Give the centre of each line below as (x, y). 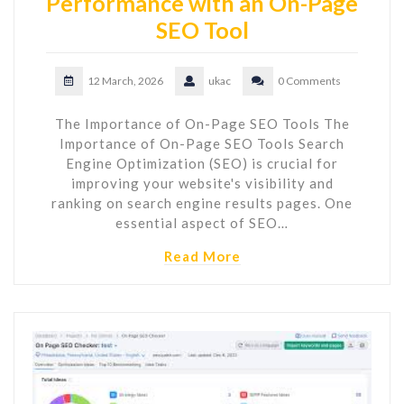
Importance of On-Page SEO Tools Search (202, 143)
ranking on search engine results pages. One (202, 202)
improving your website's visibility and (202, 183)
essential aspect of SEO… (202, 222)
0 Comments (309, 80)
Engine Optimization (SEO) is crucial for (202, 163)
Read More (202, 256)
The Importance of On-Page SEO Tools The (202, 123)
